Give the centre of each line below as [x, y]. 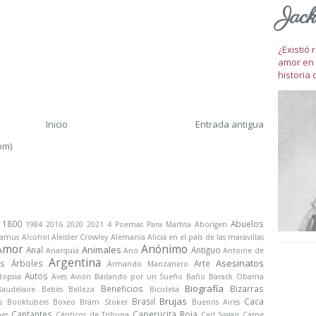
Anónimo [165, 249]
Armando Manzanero [147, 264]
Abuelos [247, 224]
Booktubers [28, 302]
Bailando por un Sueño [139, 276]
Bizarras [247, 288]
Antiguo [206, 250]
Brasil [143, 301]
